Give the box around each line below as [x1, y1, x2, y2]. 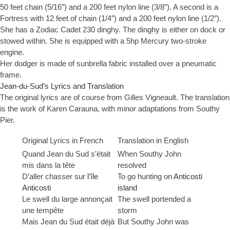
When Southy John [118, 149, 181, 159]
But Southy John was [118, 217, 189, 226]
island [118, 183, 137, 193]
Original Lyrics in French [22, 136, 103, 145]
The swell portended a [118, 195, 191, 204]
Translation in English [118, 136, 188, 145]
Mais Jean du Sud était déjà [22, 217, 114, 226]
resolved [118, 161, 146, 170]
